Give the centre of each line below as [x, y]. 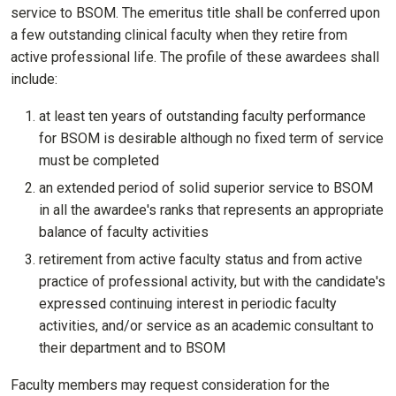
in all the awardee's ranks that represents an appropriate [211, 210]
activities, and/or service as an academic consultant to [206, 326]
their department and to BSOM [132, 348]
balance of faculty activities [124, 232]
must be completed [99, 161]
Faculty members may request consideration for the [170, 385]
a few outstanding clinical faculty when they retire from [179, 35]
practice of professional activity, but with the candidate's [212, 282]
